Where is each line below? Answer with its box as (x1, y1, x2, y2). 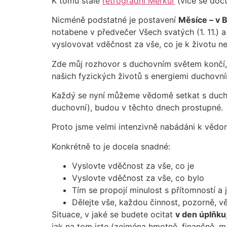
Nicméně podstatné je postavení (52, 15, 178, 25)
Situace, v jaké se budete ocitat (52, 209, 175, 220)
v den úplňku (175, 209, 226, 220)
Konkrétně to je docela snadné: (52, 141, 170, 152)
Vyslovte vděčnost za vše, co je (72, 161, 194, 171)
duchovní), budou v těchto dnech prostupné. (52, 102, 223, 112)
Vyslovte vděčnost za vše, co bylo (72, 173, 204, 183)
